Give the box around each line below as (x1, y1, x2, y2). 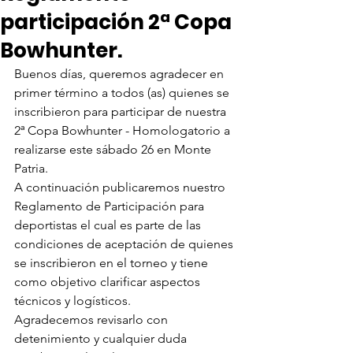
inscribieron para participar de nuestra (14, 104, 229, 119)
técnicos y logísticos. (14, 293, 131, 308)
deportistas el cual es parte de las (14, 217, 204, 232)
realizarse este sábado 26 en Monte (14, 142, 214, 157)
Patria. (14, 161, 48, 176)
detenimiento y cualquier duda (14, 331, 190, 346)
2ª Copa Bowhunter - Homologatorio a (14, 123, 233, 138)
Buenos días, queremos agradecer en (14, 66, 227, 81)
